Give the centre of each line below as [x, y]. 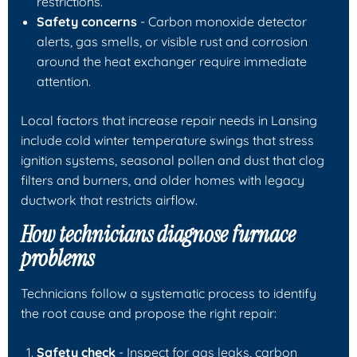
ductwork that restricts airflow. [109, 200]
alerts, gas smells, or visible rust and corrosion [172, 41]
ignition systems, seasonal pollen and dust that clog [173, 160]
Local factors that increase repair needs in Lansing [169, 120]
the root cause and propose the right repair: [149, 313]
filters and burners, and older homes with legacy [163, 180]
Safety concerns [87, 21]
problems [57, 258]
